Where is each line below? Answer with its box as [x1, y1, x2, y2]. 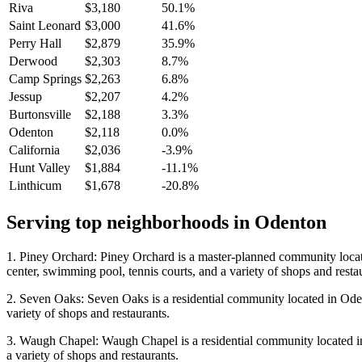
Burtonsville [9, 107, 71, 122]
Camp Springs [9, 72, 82, 86]
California [9, 143, 60, 158]
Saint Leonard [9, 19, 81, 33]
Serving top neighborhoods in [6, 212, 255, 234]
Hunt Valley [9, 161, 70, 175]
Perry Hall [9, 36, 61, 51]
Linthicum [9, 179, 61, 193]
